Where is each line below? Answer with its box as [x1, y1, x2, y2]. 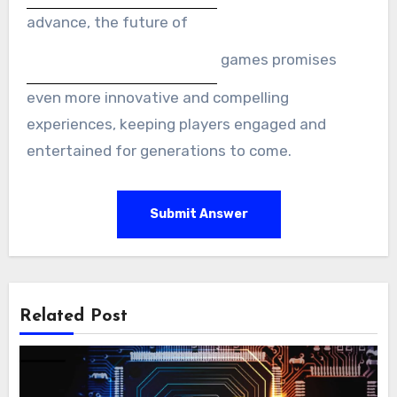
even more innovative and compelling [26, 88, 289, 106]
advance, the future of [26, 12, 188, 31]
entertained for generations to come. [26, 141, 292, 160]
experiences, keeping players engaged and [26, 114, 326, 133]
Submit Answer [149, 206, 248, 222]
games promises [216, 50, 337, 68]
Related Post [19, 307, 128, 326]
